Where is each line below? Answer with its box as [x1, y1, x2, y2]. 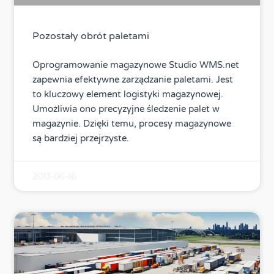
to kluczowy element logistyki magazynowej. [32, 89, 224, 100]
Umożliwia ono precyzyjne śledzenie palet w [32, 103, 220, 115]
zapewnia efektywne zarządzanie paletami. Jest [32, 74, 234, 86]
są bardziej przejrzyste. [32, 133, 130, 144]
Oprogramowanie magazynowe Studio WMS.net [32, 59, 240, 71]
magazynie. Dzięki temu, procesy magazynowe [32, 118, 232, 130]
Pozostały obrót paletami [32, 30, 150, 43]
